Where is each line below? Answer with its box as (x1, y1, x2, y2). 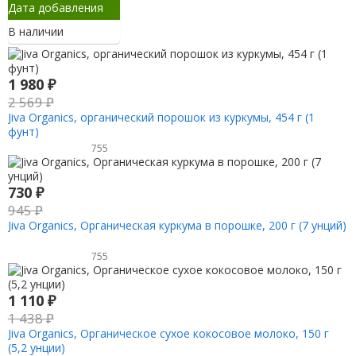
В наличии (7, 24, 64, 40)
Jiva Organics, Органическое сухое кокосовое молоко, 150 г (7, 325, 329, 341)
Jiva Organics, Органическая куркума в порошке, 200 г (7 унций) (7, 217, 346, 233)
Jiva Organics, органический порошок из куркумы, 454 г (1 (7, 110, 315, 126)
